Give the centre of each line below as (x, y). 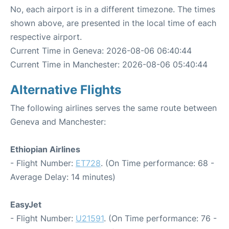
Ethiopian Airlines (45, 149)
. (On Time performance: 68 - (157, 163)
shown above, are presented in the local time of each (113, 23)
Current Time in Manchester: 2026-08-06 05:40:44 (109, 64)
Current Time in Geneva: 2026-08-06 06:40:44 (101, 50)
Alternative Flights (66, 89)
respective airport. (46, 37)
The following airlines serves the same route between (113, 108)
